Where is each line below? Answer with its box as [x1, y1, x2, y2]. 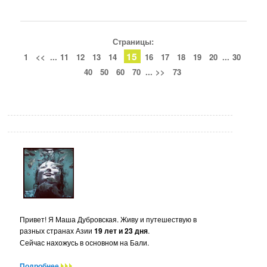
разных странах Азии [20, 225, 95, 236]
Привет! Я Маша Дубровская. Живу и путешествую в [20, 214, 197, 225]
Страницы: [113, 36, 154, 48]
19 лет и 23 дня [94, 225, 148, 237]
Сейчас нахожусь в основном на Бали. [20, 237, 150, 248]
